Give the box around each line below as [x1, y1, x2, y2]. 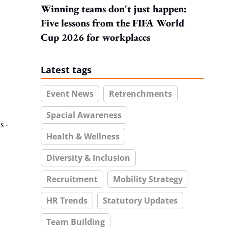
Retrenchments [109, 88, 172, 99]
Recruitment [46, 174, 98, 185]
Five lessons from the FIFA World [41, 16, 184, 30]
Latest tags [41, 64, 92, 76]
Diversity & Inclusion [46, 152, 130, 163]
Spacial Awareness [46, 109, 122, 121]
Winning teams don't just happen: [41, 2, 187, 15]
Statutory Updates [103, 195, 178, 206]
